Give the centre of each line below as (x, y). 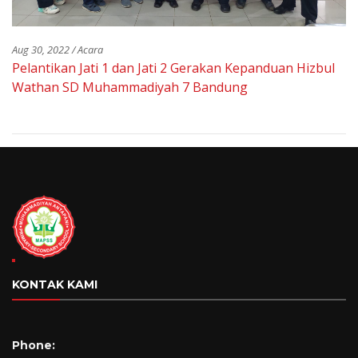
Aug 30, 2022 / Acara (58, 50)
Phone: (34, 346)
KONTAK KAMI (55, 285)
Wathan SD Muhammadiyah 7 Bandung (130, 88)
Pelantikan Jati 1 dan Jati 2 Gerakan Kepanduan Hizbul (173, 68)
